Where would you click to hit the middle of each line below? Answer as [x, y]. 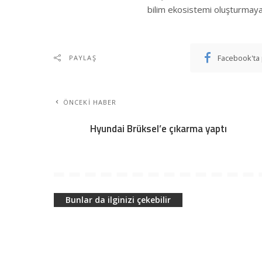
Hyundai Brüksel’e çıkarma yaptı [158, 128]
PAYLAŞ [83, 57]
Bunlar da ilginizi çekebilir [118, 199]
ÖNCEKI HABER [90, 102]
